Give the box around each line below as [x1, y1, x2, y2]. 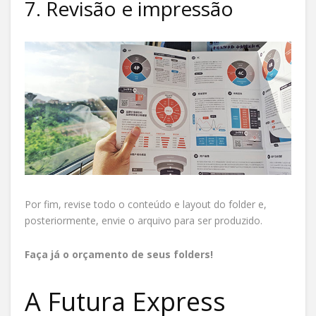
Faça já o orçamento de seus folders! [25, 247, 213, 261]
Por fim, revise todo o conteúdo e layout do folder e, [25, 197, 267, 211]
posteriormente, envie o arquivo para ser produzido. [25, 213, 262, 227]
